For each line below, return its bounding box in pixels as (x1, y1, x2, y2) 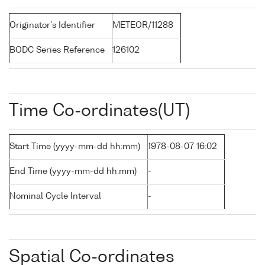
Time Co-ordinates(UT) (9, 103, 190, 120)
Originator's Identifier (9, 21, 95, 30)
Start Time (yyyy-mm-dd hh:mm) (9, 143, 140, 151)
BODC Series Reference (9, 46, 105, 55)
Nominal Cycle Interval (9, 192, 101, 201)
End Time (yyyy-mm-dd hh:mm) (9, 167, 137, 176)
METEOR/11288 (112, 21, 173, 30)
